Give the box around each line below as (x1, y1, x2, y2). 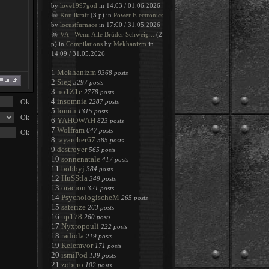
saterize (61, 202, 86, 211)
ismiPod (61, 250, 88, 259)
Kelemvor (61, 241, 93, 250)
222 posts (101, 223, 127, 230)
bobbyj (61, 164, 85, 173)
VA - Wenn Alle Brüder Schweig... (60, 31, 154, 38)
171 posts (95, 242, 121, 249)
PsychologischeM (61, 193, 119, 202)
